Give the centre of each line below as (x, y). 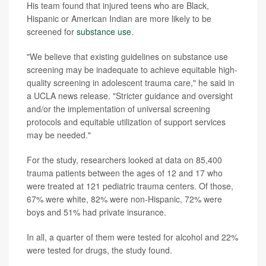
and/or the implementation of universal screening (118, 109)
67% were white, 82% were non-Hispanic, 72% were (124, 199)
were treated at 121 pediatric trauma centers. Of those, (130, 186)
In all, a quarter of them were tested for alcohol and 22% (132, 237)
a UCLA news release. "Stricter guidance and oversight (130, 96)
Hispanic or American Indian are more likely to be (119, 18)
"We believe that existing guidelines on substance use (127, 56)
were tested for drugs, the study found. (99, 250)
